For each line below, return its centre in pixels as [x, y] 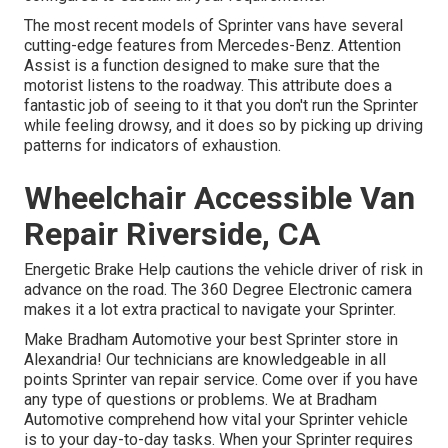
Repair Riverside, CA [172, 233]
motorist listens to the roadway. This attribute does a [208, 85]
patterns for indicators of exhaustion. [152, 145]
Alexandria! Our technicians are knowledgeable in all [205, 359]
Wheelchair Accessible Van [219, 197]
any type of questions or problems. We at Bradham [200, 399]
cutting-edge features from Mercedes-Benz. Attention [212, 45]
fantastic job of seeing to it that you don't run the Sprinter [221, 105]
